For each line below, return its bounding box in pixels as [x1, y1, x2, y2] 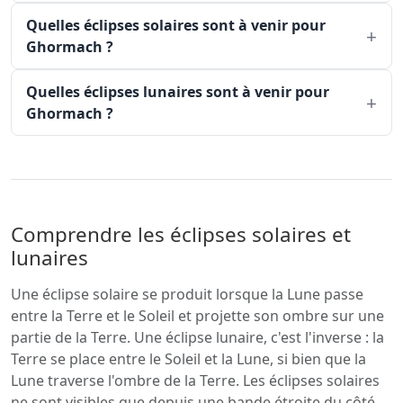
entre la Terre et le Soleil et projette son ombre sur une [11, 306, 384, 326]
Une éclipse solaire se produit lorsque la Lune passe [11, 284, 363, 304]
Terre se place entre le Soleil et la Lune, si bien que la [11, 349, 366, 369]
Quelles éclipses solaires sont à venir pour [26, 15, 326, 35]
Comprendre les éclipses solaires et [11, 220, 351, 248]
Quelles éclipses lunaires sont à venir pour [26, 82, 329, 102]
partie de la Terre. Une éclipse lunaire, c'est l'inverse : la [11, 327, 384, 347]
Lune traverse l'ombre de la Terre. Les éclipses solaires [11, 371, 380, 390]
